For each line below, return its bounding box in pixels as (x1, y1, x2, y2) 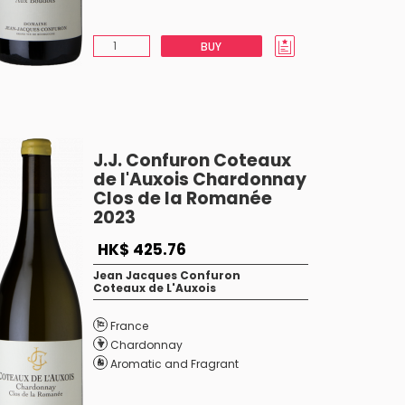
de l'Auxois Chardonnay (92, 167, 306, 192)
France (109, 318, 148, 334)
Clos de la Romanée (92, 186, 272, 211)
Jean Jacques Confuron (92, 268, 240, 283)
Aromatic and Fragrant (109, 356, 239, 372)
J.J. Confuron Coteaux (92, 148, 291, 173)
